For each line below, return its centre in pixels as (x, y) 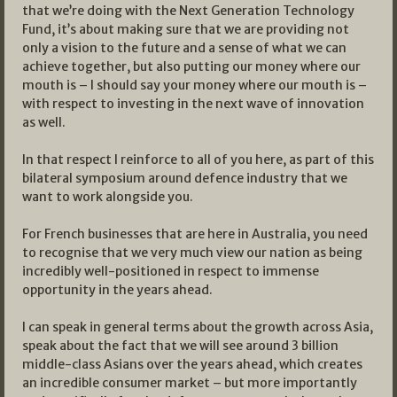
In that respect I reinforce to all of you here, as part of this (198, 159)
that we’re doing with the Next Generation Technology (188, 10)
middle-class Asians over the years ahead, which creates (192, 364)
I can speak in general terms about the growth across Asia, (198, 327)
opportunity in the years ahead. (117, 289)
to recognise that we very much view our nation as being (192, 252)
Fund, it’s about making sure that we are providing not (186, 29)
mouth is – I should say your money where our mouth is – (195, 85)
